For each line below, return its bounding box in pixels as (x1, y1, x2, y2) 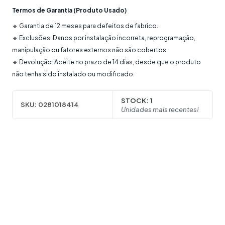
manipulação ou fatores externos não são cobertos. (12, 46, 168, 54)
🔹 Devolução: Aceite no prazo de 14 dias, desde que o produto (12, 58, 201, 66)
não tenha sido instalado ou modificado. (12, 70, 135, 78)
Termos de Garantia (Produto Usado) (12, 7, 127, 15)
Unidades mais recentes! (121, 104, 199, 114)
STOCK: (121, 95, 149, 104)
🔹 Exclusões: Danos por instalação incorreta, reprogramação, (12, 34, 195, 42)
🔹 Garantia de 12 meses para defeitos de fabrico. (12, 22, 158, 30)
